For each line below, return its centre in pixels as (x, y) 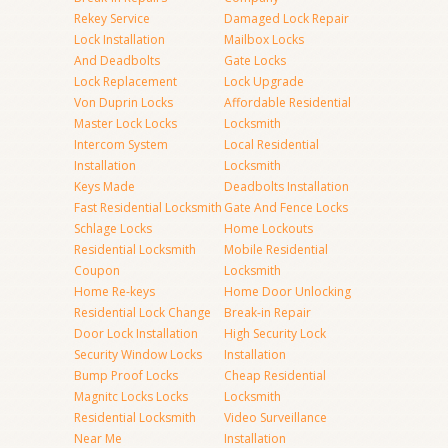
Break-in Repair (267, 312)
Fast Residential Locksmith (148, 207)
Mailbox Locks (264, 39)
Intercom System (121, 144)
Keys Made (104, 186)
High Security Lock (275, 333)
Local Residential (271, 144)
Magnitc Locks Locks (131, 396)
